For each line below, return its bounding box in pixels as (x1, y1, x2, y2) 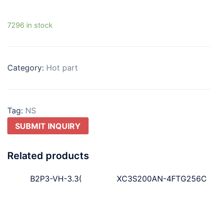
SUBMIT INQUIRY (15, 121, 81, 131)
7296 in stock (7, 20, 53, 30)
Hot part (46, 62, 78, 73)
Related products (7, 150, 89, 162)
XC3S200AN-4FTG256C (117, 174, 207, 184)
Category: (7, 62, 46, 73)
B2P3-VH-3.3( (30, 174, 82, 184)
